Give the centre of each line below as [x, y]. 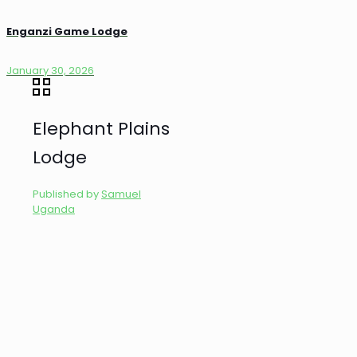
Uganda [54, 209]
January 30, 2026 [50, 71]
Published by [66, 194]
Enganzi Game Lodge [67, 31]
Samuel [121, 194]
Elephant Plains [101, 128]
